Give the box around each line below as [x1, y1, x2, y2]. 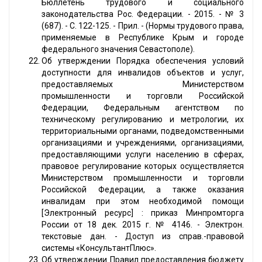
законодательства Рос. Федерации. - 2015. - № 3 [42, 9, 244, 19]
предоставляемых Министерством [42, 80, 244, 89]
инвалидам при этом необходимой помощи [42, 196, 244, 206]
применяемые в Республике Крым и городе [42, 33, 244, 43]
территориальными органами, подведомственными [42, 126, 244, 136]
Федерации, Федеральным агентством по [42, 103, 244, 113]
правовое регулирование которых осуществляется [42, 161, 244, 171]
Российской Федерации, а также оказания [42, 185, 244, 195]
